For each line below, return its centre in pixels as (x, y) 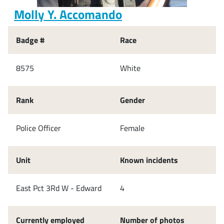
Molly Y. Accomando (68, 14)
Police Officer (38, 128)
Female (132, 128)
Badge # (30, 40)
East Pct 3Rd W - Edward (59, 188)
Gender (132, 100)
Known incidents (149, 160)
